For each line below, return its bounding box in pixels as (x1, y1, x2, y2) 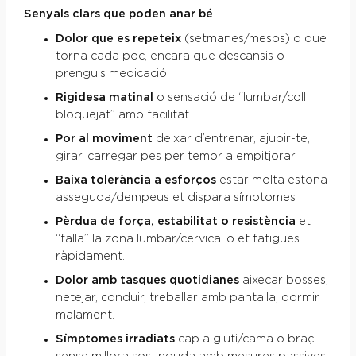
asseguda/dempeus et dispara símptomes (55, 192, 296, 203)
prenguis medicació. (55, 68, 169, 79)
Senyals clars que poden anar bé (23, 8, 213, 20)
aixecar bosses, (238, 274, 328, 286)
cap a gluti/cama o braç (177, 333, 314, 345)
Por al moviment (55, 133, 153, 145)
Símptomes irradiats (55, 333, 178, 345)
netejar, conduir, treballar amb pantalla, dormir (55, 292, 319, 304)
